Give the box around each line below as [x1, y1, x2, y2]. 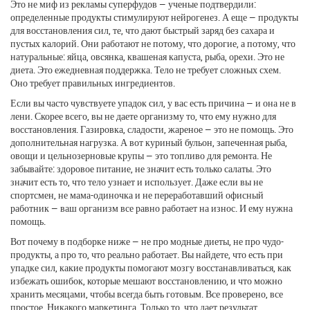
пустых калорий [10, 36, 77, 50]
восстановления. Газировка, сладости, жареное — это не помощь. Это [10, 122, 293, 136]
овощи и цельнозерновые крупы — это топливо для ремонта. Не [10, 148, 272, 162]
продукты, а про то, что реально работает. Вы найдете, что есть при [10, 247, 283, 261]
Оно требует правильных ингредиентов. [10, 75, 175, 89]
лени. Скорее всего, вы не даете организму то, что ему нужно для [10, 109, 276, 122]
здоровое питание [57, 161, 131, 175]
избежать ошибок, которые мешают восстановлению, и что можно [10, 273, 282, 287]
